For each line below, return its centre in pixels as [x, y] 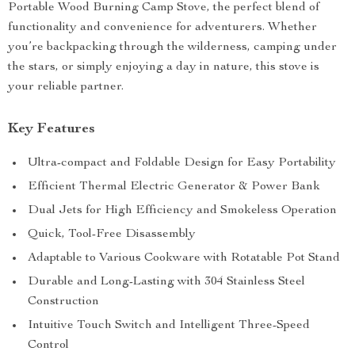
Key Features [52, 129]
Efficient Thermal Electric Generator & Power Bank [174, 187]
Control [48, 345]
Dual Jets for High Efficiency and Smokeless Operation [182, 211]
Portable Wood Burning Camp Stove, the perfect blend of [164, 8]
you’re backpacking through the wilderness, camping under [172, 48]
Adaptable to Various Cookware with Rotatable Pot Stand [184, 258]
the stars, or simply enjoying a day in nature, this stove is [164, 67]
